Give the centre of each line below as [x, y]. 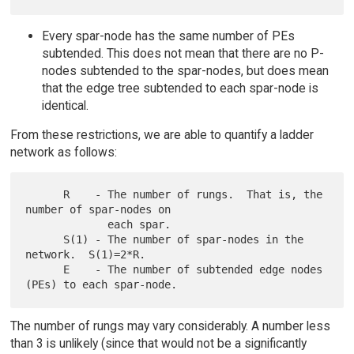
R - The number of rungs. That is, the [45, 195]
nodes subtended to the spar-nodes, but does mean [185, 70]
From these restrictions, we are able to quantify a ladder [162, 135]
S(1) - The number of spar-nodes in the [45, 240]
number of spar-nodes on [98, 210]
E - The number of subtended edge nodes [45, 270]
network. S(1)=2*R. [86, 255]
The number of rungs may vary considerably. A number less [170, 326]
